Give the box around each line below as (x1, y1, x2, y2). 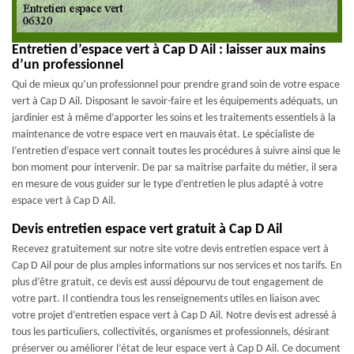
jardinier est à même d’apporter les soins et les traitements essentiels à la (12, 111, 336, 124)
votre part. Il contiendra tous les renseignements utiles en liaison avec (12, 292, 320, 305)
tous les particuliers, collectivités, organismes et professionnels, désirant (12, 326, 330, 338)
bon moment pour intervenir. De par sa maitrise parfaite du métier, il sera (12, 161, 337, 174)
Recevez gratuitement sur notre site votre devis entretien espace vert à (12, 243, 329, 255)
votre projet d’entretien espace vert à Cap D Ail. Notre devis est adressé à (12, 309, 337, 322)
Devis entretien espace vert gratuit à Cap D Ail (12, 221, 282, 237)
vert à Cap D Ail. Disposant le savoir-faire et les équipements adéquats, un (12, 95, 337, 107)
